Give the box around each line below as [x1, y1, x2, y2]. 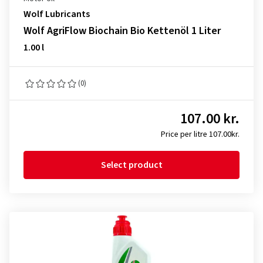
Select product [100, 159, 163, 171]
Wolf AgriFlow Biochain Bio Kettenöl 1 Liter [23, 23, 221, 38]
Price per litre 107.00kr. [161, 129, 240, 140]
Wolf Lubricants [23, 8, 90, 21]
